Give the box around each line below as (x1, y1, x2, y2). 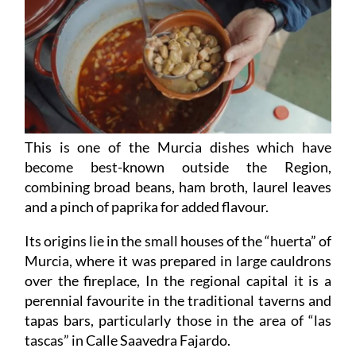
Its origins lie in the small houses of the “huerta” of (24, 232, 332, 250)
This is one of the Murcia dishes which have (24, 138, 332, 157)
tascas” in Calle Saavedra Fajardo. (24, 331, 230, 350)
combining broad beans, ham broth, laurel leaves (24, 178, 332, 196)
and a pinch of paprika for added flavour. (24, 198, 269, 216)
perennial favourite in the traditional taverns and (24, 292, 332, 310)
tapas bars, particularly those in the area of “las (24, 311, 332, 330)
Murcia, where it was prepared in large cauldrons (24, 252, 332, 270)
